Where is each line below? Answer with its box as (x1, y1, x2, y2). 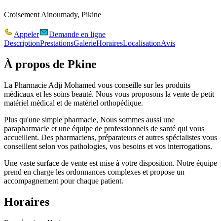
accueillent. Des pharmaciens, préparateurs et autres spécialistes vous (4, 133, 217, 142)
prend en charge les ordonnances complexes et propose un (4, 167, 184, 176)
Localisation (123, 38, 161, 47)
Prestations (40, 38, 74, 47)
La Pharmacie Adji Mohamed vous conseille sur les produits (4, 80, 190, 89)
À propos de (4, 57, 68, 71)
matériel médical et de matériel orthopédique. (4, 98, 143, 107)
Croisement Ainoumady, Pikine (4, 10, 101, 19)
